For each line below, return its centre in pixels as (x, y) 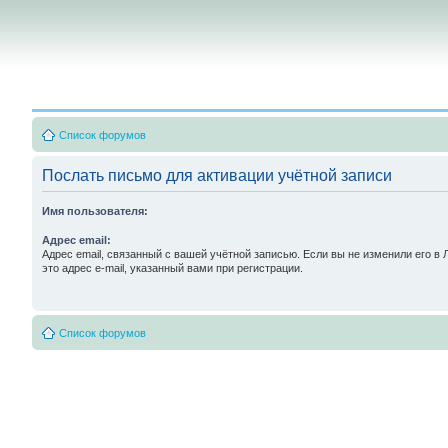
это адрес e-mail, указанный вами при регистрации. (172, 268)
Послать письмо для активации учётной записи (217, 175)
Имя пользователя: (95, 211)
